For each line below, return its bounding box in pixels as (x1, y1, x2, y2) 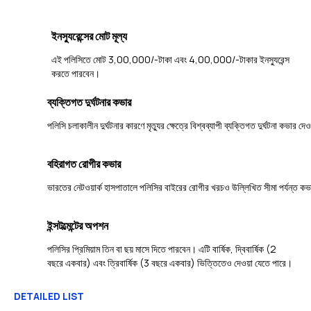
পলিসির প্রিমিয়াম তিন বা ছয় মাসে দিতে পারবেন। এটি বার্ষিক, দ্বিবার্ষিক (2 (47, 242, 276, 256)
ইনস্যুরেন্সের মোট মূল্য (51, 28, 128, 44)
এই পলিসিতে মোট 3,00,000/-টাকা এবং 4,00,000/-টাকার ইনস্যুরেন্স (51, 53, 290, 66)
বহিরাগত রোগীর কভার (47, 156, 121, 172)
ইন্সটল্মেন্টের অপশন (47, 218, 108, 234)
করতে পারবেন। (51, 67, 101, 80)
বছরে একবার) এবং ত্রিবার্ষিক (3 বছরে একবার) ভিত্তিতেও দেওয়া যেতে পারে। (47, 256, 292, 270)
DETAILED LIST (14, 289, 84, 303)
